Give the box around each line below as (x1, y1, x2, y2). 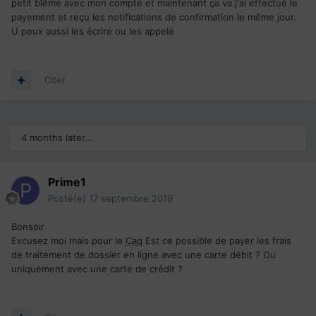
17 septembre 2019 (89, 193, 173, 205)
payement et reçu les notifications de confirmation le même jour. (11, 11, 296, 23)
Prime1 (48, 175, 86, 190)
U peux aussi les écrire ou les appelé (11, 25, 174, 37)
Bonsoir (11, 221, 47, 233)
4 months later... (21, 132, 93, 144)
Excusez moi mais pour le (11, 235, 126, 247)
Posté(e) (48, 193, 89, 205)
